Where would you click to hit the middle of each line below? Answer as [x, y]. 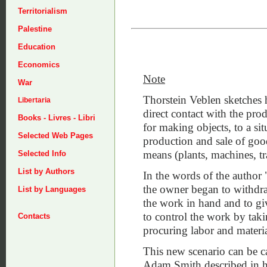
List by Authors [46, 171]
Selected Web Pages [55, 136]
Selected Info [42, 153]
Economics [39, 65]
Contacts [34, 216]
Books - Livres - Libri [57, 118]
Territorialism [43, 11]
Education [37, 47]
